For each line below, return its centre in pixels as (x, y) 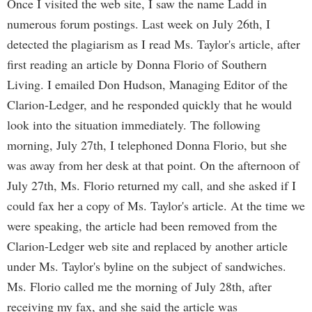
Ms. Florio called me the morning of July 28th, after (139, 286)
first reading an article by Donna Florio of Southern (137, 64)
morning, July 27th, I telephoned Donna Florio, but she (147, 145)
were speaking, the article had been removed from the (142, 226)
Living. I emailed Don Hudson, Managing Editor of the (147, 84)
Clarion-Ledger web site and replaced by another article (147, 246)
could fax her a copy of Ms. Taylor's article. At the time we (156, 205)
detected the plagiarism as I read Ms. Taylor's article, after (154, 44)
